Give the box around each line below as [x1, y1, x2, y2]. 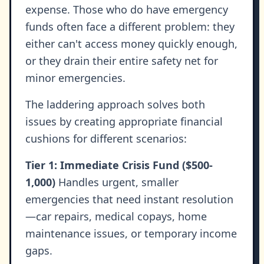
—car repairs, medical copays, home [25, 209, 207, 224]
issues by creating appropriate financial [25, 114, 223, 129]
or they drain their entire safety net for [25, 54, 218, 68]
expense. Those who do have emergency [25, 2, 228, 17]
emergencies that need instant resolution [25, 192, 233, 207]
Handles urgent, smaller [55, 175, 179, 190]
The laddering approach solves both [25, 97, 205, 112]
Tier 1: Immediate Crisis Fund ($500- [25, 158, 213, 173]
